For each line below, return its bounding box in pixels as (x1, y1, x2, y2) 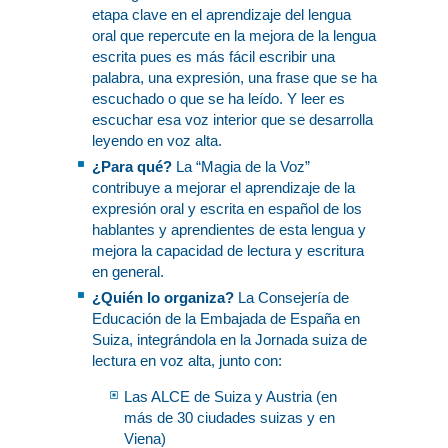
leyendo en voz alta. (91, 131, 222, 149)
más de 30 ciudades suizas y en (123, 409, 335, 427)
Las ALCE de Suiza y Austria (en (123, 388, 337, 406)
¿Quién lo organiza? (91, 289, 238, 307)
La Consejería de (237, 289, 349, 307)
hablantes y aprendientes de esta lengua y (91, 220, 366, 238)
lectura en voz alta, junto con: (91, 352, 282, 370)
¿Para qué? (91, 157, 176, 175)
